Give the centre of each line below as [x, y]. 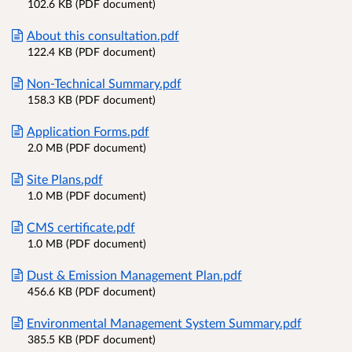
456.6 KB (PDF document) [92, 291]
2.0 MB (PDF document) [87, 147]
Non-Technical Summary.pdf [104, 82]
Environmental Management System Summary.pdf [164, 322]
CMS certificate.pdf [81, 226]
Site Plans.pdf [64, 178]
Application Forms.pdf [88, 130]
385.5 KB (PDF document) [92, 339]
